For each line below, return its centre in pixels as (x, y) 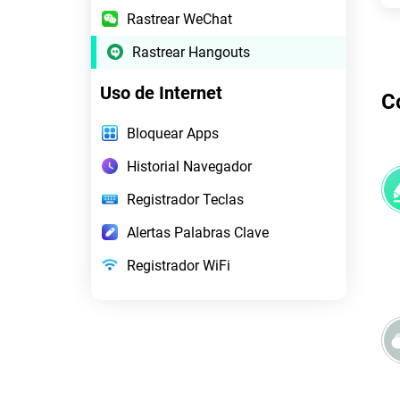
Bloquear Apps (173, 133)
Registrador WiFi (179, 265)
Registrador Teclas (185, 199)
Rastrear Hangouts (191, 52)
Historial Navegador (189, 166)
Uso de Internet (161, 92)
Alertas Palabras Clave (198, 232)
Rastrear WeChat (179, 19)
